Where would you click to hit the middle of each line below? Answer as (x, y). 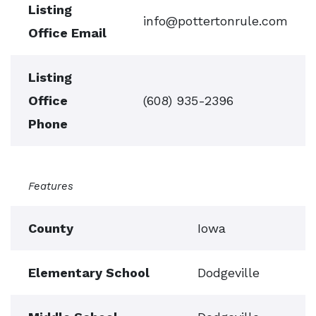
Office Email (67, 33)
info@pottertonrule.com (215, 21)
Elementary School (89, 273)
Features (51, 186)
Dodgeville (229, 273)
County (51, 228)
